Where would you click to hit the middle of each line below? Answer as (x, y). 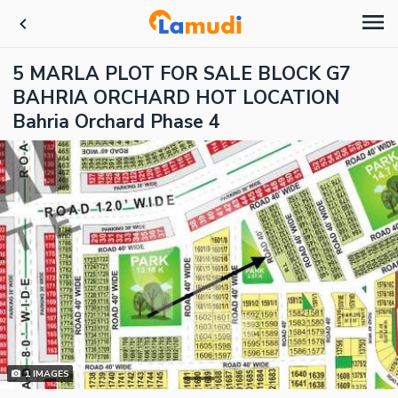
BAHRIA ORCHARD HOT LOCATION (176, 98)
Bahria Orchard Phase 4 (116, 122)
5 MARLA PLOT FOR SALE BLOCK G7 (182, 74)
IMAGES (49, 374)
